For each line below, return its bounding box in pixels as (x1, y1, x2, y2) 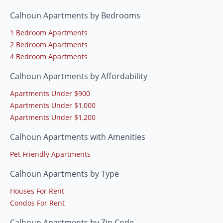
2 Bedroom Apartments (10, 40, 88, 50)
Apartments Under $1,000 (10, 101, 96, 111)
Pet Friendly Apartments (10, 149, 91, 159)
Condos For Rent (10, 198, 65, 208)
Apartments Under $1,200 (10, 112, 96, 122)
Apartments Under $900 (10, 89, 90, 99)
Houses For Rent (10, 186, 64, 196)
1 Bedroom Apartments (10, 28, 88, 38)
